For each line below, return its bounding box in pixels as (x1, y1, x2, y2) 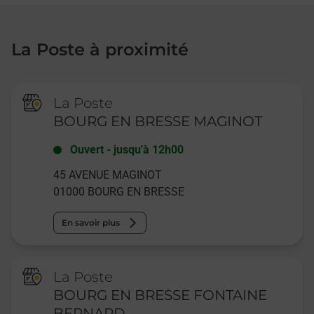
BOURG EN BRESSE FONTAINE (53, 287, 268, 304)
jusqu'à (114, 143, 150, 157)
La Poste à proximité (11, 39, 189, 60)
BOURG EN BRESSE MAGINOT (53, 113, 263, 130)
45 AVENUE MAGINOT (53, 168, 163, 182)
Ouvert (70, 143, 104, 157)
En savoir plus (62, 217, 121, 228)
